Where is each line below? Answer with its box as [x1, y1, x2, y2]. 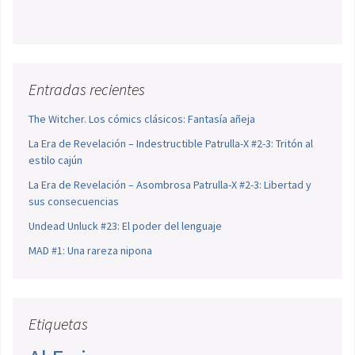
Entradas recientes [29, 79, 145, 100]
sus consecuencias [29, 194, 119, 209]
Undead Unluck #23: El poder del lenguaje [29, 219, 222, 234]
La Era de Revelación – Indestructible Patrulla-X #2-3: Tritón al [29, 136, 313, 151]
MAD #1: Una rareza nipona [29, 243, 152, 258]
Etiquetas [29, 314, 88, 334]
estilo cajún [29, 153, 82, 168]
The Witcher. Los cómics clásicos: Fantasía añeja [29, 112, 255, 127]
